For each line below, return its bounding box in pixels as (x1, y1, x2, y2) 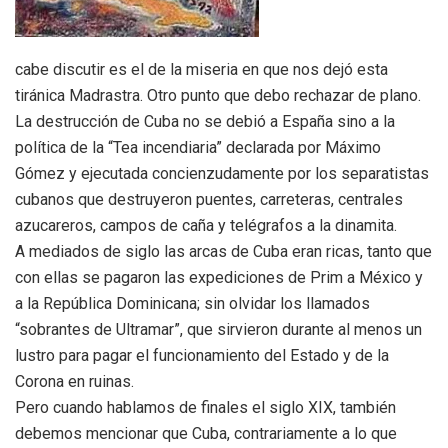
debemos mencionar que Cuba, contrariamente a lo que (15, 424, 397, 444)
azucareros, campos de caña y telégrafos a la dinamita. (15, 216, 397, 236)
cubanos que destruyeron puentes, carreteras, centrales (15, 190, 403, 210)
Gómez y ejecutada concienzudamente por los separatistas (15, 164, 429, 184)
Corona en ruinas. (15, 372, 134, 392)
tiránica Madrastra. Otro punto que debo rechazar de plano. (15, 86, 421, 106)
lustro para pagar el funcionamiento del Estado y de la (15, 346, 389, 366)
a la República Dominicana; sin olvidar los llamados (15, 294, 370, 314)
